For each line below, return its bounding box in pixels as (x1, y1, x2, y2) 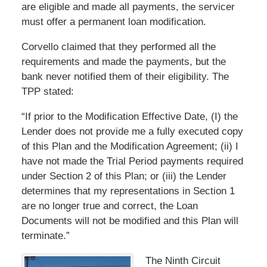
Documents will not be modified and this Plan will (21, 215, 238, 226)
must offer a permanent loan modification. (21, 15, 206, 27)
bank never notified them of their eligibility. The (21, 70, 229, 82)
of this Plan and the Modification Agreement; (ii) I (21, 140, 238, 152)
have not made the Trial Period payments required (21, 155, 243, 167)
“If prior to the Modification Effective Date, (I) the (21, 110, 238, 122)
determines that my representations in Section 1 (21, 185, 235, 197)
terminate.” (21, 229, 70, 241)
